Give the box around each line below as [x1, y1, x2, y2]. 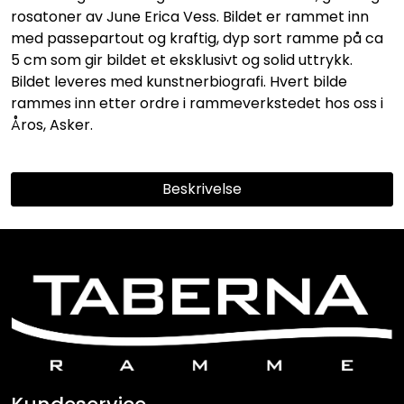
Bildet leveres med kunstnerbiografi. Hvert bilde [11, 71, 347, 93]
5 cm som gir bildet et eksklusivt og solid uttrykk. [11, 50, 353, 71]
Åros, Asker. [11, 115, 93, 136]
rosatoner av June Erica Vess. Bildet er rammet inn [11, 6, 369, 28]
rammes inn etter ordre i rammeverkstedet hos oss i [11, 93, 383, 115]
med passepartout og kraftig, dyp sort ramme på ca [11, 28, 383, 50]
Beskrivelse [162, 179, 242, 200]
